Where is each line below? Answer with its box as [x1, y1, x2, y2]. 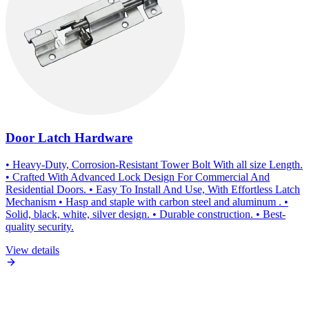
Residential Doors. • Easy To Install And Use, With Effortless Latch [6, 183, 300, 195]
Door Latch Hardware [6, 130, 132, 146]
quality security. [6, 221, 74, 232]
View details [6, 244, 59, 256]
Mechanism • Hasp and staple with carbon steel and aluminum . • [6, 196, 288, 208]
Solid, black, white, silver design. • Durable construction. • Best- [6, 208, 286, 220]
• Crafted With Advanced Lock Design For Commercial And [6, 171, 270, 183]
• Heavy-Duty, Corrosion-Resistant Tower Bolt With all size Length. [6, 159, 303, 170]
